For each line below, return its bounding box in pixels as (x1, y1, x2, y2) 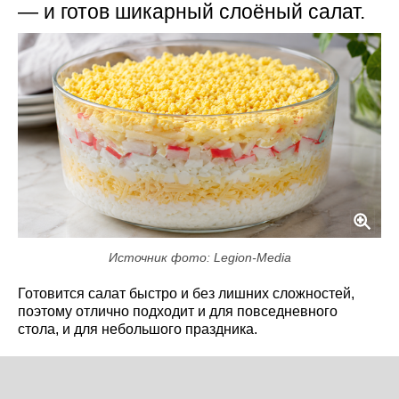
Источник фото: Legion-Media (108, 249, 291, 265)
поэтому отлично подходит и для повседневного (18, 303, 338, 319)
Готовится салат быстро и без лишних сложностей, (18, 285, 354, 301)
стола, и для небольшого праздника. (18, 321, 257, 337)
